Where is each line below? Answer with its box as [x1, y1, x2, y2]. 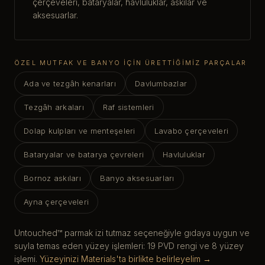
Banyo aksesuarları [99, 173, 174, 183]
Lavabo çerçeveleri [154, 126, 229, 136]
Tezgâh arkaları [24, 102, 84, 112]
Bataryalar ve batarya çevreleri [24, 150, 144, 160]
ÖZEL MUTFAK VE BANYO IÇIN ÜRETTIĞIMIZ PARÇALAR [14, 59, 247, 67]
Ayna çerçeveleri [24, 197, 89, 207]
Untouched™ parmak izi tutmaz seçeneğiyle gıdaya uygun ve [14, 228, 250, 238]
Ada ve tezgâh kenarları [24, 79, 116, 89]
